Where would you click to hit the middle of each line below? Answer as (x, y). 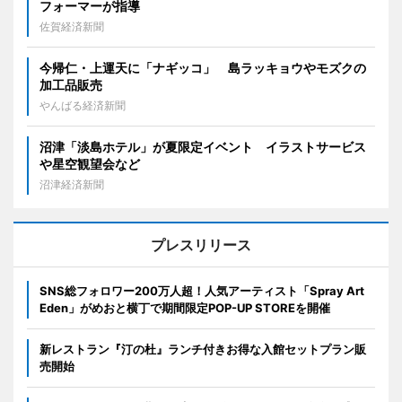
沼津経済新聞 (72, 185)
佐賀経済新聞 (72, 27)
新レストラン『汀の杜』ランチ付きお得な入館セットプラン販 (203, 350)
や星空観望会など (90, 164)
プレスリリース (201, 245)
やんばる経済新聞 (83, 106)
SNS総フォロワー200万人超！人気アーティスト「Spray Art (202, 291)
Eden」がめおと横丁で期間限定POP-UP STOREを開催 (185, 308)
